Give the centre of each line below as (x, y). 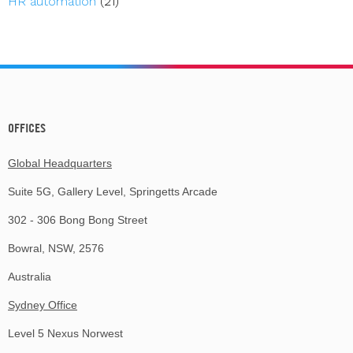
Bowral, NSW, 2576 (56, 249)
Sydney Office (43, 305)
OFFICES (27, 128)
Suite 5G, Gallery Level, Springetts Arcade (113, 192)
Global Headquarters (60, 163)
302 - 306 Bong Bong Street (78, 220)
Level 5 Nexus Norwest (65, 334)
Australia (30, 277)
